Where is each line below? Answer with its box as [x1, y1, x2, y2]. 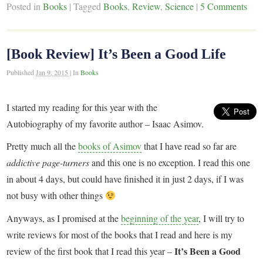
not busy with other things [6, 189, 106, 202]
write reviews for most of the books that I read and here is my [6, 228, 233, 241]
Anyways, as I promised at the [6, 211, 122, 224]
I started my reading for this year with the [6, 100, 158, 113]
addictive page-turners [6, 156, 90, 169]
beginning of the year [121, 211, 199, 224]
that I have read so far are [141, 140, 237, 153]
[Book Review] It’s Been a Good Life [6, 46, 227, 62]
